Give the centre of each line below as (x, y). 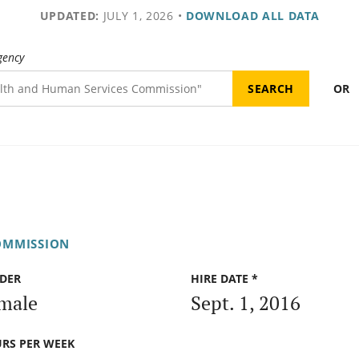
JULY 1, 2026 (136, 16)
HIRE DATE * (224, 279)
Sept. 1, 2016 (246, 303)
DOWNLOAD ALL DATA (252, 16)
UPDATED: (69, 16)
